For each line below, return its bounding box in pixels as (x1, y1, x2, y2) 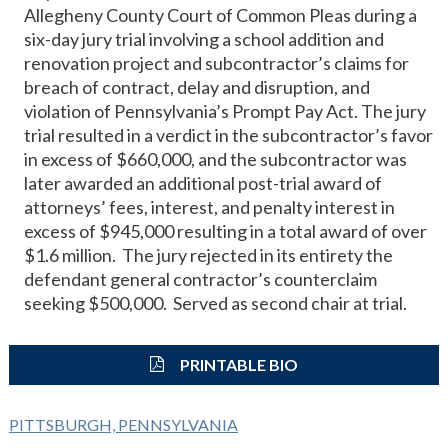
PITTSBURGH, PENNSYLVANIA (8, 415, 238, 434)
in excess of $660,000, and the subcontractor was (23, 148, 407, 170)
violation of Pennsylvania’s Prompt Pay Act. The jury (23, 100, 426, 122)
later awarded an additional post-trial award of (23, 172, 382, 194)
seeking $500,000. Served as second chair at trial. (23, 292, 407, 314)
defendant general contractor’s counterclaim (23, 268, 377, 290)
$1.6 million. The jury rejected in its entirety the (23, 244, 393, 266)
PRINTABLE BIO (180, 355, 298, 374)
